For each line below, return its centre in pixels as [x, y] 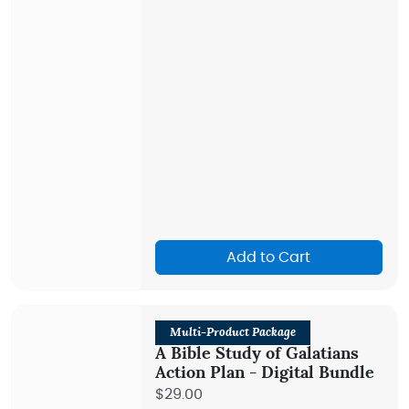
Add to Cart [269, 257]
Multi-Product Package [232, 333]
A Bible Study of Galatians [257, 354]
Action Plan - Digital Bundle [264, 373]
